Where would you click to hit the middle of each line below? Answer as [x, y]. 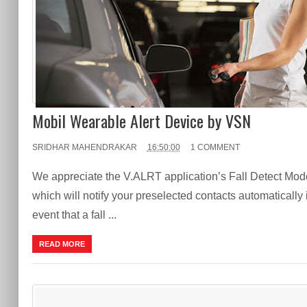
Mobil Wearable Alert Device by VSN [141, 120]
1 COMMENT [215, 147]
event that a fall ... [74, 214]
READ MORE [62, 244]
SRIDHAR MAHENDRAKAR [84, 147]
